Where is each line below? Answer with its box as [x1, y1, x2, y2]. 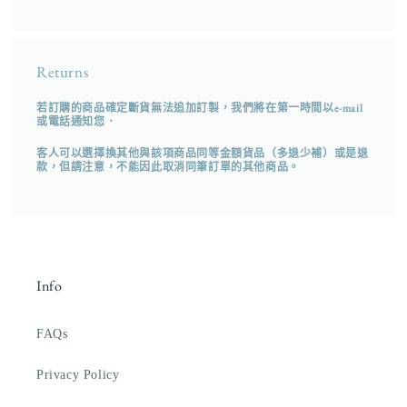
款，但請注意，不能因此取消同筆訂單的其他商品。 [36, 160, 300, 175]
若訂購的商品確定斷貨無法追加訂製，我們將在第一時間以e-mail [36, 101, 363, 116]
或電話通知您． [36, 114, 117, 130]
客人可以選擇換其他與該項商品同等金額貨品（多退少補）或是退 [36, 146, 369, 162]
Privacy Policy [36, 368, 120, 382]
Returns [36, 62, 89, 83]
